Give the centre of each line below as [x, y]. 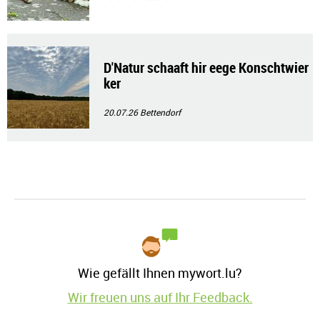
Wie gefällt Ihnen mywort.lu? [160, 272]
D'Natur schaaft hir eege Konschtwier [206, 67]
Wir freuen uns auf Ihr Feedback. [160, 297]
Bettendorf [160, 112]
